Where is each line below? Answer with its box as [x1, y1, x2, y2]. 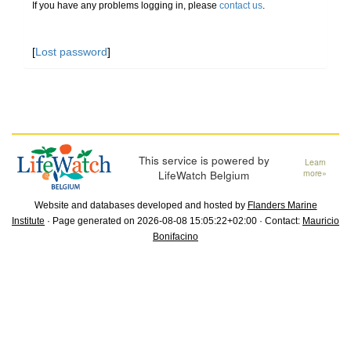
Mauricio [302, 215, 339, 227]
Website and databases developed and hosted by [34, 200, 248, 212]
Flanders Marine [247, 200, 317, 212]
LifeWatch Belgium [158, 167, 250, 183]
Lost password [35, 45, 107, 58]
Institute [12, 215, 45, 227]
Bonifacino [153, 231, 198, 243]
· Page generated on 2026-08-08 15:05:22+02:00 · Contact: [45, 215, 302, 227]
